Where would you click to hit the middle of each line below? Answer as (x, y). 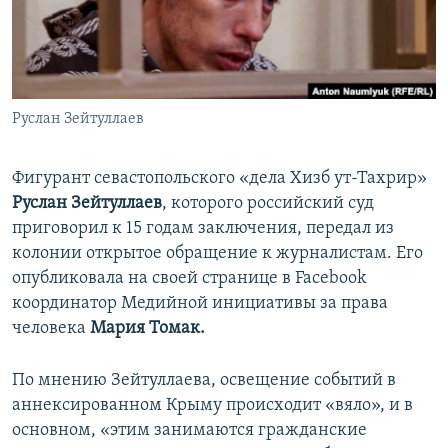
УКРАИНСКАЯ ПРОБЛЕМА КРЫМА (130, 126)
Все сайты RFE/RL (102, 153)
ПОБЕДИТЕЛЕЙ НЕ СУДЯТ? (111, 18)
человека (51, 329)
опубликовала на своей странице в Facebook (189, 279)
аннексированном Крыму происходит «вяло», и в (212, 406)
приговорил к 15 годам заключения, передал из (203, 229)
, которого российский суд (268, 204)
